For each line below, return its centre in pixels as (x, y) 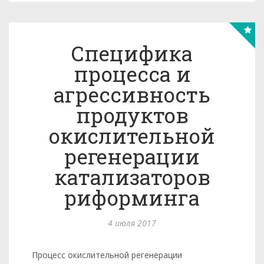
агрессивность (132, 94)
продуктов (132, 115)
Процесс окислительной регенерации (106, 255)
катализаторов (132, 177)
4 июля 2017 (132, 223)
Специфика (132, 53)
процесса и (132, 74)
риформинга (132, 197)
